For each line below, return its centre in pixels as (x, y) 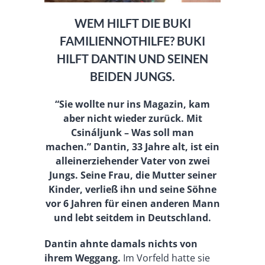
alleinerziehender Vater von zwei (132, 161)
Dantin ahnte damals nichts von (121, 243)
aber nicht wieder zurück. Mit (132, 118)
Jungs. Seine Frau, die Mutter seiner (132, 175)
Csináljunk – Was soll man (132, 132)
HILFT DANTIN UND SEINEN (132, 58)
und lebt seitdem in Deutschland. (132, 217)
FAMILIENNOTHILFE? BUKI (132, 41)
